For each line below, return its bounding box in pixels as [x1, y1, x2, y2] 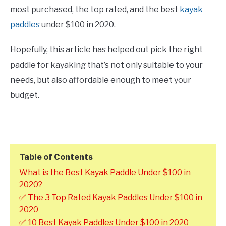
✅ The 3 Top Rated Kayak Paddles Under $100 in [19, 192, 202, 202]
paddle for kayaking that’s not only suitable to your [10, 60, 203, 70]
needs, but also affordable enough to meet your [10, 75, 191, 85]
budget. [10, 90, 39, 100]
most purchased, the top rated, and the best [10, 4, 180, 14]
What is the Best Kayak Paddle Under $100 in [19, 167, 191, 177]
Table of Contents [19, 152, 93, 162]
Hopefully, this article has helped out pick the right [10, 44, 203, 54]
